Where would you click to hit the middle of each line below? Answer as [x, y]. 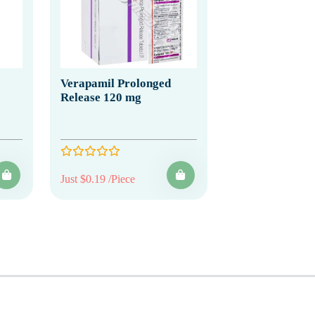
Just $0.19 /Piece [98, 179]
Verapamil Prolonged [116, 83]
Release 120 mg [101, 97]
